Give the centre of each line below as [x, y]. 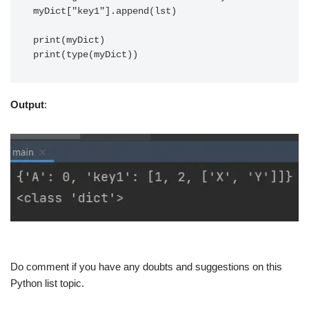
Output [27, 104]
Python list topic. [47, 283]
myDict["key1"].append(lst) [105, 11]
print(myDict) [69, 40]
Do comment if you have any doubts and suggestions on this [146, 267]
